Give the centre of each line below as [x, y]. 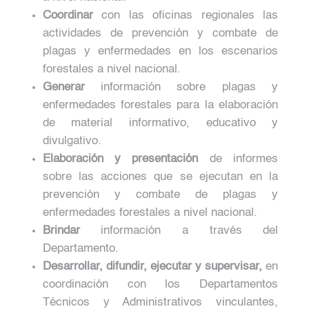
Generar [63, 87]
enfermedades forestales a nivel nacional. [150, 212]
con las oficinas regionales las [186, 15]
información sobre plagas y [181, 87]
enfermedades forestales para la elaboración [160, 105]
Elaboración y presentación [120, 159]
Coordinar [68, 15]
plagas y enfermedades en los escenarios [160, 51]
